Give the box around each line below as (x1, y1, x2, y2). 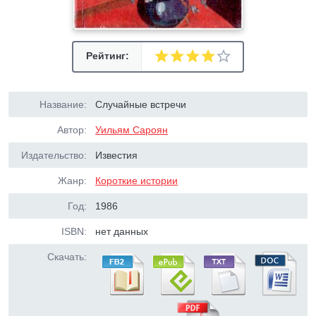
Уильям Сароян (95, 124, 169, 135)
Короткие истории (95, 175, 178, 186)
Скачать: (47, 251, 87, 262)
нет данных (95, 226, 149, 237)
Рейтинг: (85, 50, 129, 61)
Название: (39, 99, 87, 110)
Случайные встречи (95, 99, 187, 110)
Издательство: (21, 150, 87, 161)
